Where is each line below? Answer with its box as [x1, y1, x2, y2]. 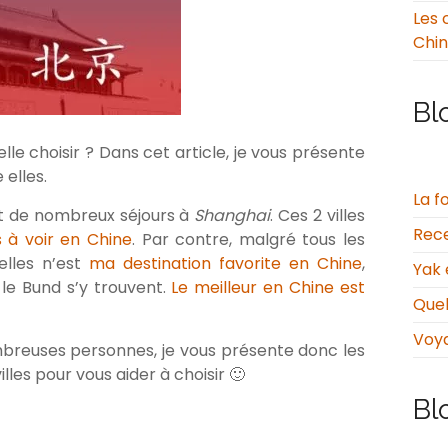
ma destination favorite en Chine [88, 252, 363, 276]
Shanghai [194, 204, 271, 228]
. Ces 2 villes [270, 204, 366, 228]
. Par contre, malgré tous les [132, 228, 366, 252]
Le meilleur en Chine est [171, 276, 366, 300]
